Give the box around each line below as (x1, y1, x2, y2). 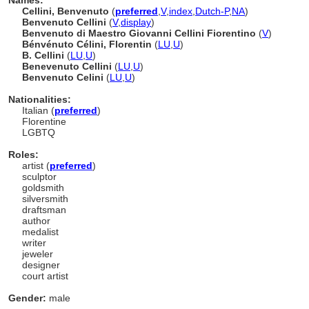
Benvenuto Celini (22, 72, 106, 83)
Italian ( (22, 105, 54, 116)
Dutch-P (195, 6, 229, 17)
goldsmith (22, 182, 64, 193)
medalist (22, 226, 59, 237)
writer (22, 237, 46, 248)
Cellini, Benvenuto (22, 6, 112, 17)
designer (22, 259, 60, 270)
